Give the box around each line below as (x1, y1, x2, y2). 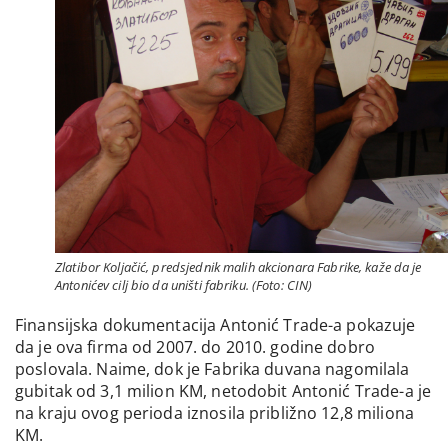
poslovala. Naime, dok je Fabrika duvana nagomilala (15, 357, 410, 380)
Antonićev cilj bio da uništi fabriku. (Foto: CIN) (55, 275, 313, 294)
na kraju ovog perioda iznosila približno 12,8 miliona (15, 401, 414, 424)
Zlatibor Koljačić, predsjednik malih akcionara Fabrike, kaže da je (55, 257, 422, 276)
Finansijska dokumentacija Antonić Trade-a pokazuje (15, 313, 416, 336)
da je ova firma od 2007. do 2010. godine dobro (15, 335, 375, 358)
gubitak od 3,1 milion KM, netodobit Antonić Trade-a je (15, 379, 432, 402)
